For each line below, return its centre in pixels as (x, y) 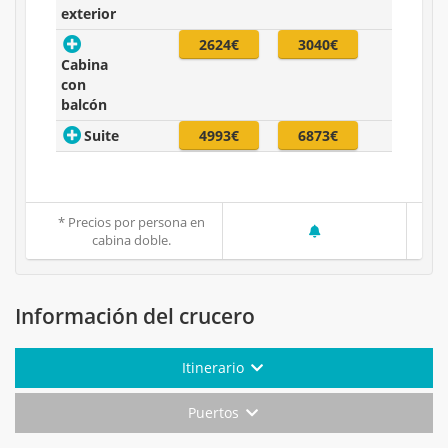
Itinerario (215, 368)
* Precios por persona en (131, 222)
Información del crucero (135, 316)
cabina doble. (131, 240)
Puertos (215, 413)
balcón (84, 105)
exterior (88, 14)
